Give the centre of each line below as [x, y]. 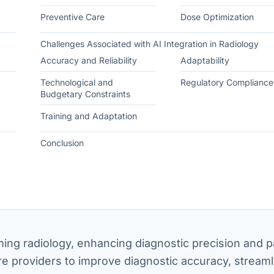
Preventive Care [72, 17]
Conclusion [62, 143]
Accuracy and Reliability [89, 60]
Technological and [77, 82]
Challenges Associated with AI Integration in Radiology [150, 44]
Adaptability [205, 60]
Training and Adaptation [89, 116]
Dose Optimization [217, 17]
